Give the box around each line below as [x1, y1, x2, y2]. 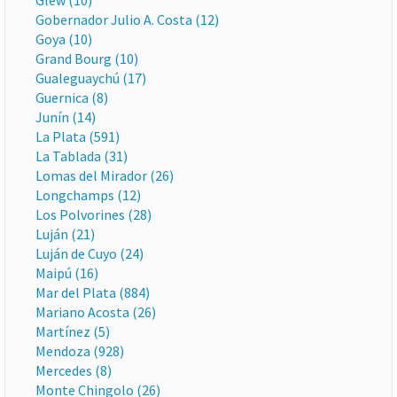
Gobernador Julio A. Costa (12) [35, 11, 219, 28]
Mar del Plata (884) [35, 284, 150, 301]
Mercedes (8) [35, 362, 112, 379]
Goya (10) [35, 30, 92, 48]
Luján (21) [35, 225, 95, 243]
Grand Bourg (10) [35, 50, 138, 67]
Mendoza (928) [35, 342, 124, 360]
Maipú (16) [35, 264, 98, 282]
